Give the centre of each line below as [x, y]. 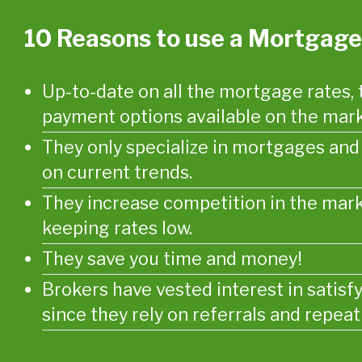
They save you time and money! [172, 259]
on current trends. [117, 173]
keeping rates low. [117, 228]
